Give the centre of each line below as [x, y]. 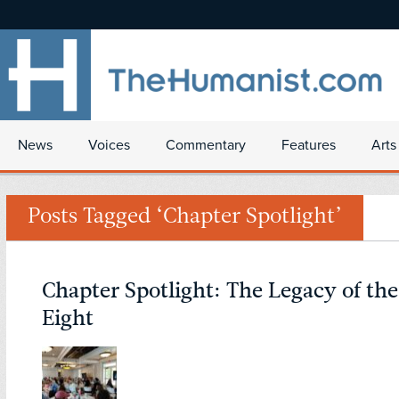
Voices [109, 145]
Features [309, 145]
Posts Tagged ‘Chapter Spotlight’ [185, 218]
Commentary [206, 145]
